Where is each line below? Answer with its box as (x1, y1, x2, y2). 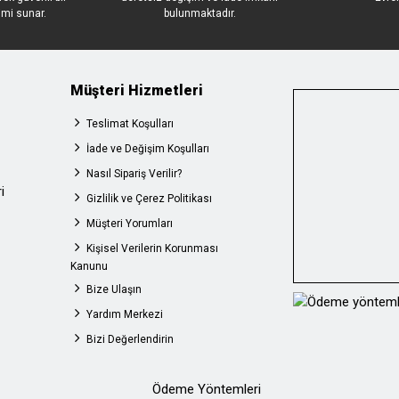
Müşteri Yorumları (86, 217, 173, 230)
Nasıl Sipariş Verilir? (86, 167, 182, 180)
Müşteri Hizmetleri (70, 82, 203, 99)
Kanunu (70, 260, 108, 273)
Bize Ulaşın (86, 283, 142, 296)
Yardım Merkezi (86, 308, 163, 321)
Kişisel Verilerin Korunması (86, 242, 218, 255)
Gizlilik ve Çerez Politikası (86, 192, 212, 205)
